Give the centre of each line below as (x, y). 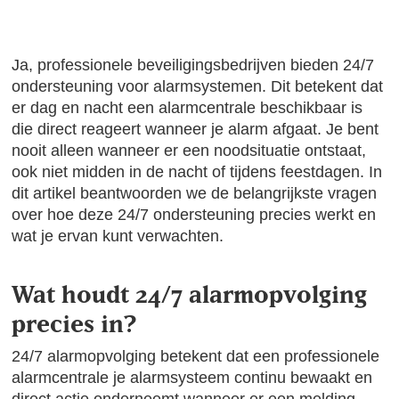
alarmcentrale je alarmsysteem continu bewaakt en (192, 378)
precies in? (75, 323)
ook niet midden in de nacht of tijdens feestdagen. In (197, 172)
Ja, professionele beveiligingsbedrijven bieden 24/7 (193, 65)
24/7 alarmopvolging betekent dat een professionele (196, 356)
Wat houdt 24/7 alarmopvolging (190, 294)
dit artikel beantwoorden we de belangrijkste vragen (195, 193)
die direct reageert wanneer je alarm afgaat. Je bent (195, 129)
